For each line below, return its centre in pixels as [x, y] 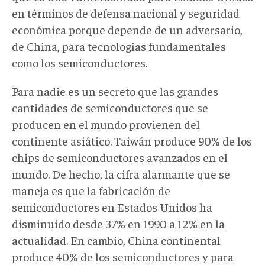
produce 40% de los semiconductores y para [123, 256]
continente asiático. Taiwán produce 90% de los [132, 140]
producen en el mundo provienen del [106, 124]
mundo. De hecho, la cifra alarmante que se [121, 173]
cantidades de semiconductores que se [110, 107]
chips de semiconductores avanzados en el [120, 157]
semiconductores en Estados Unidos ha [112, 206]
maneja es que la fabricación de [91, 190]
